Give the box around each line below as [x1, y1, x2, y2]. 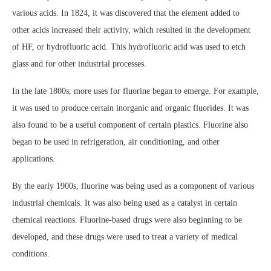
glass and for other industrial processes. [12, 59, 146, 68]
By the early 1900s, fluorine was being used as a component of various [12, 181, 254, 191]
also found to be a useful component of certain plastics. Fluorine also [12, 120, 248, 129]
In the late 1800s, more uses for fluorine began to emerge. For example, [12, 87, 259, 96]
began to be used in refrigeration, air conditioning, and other [12, 137, 220, 146]
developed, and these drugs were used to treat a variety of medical [12, 232, 238, 241]
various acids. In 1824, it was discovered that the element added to [12, 8, 240, 18]
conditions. [12, 249, 50, 258]
